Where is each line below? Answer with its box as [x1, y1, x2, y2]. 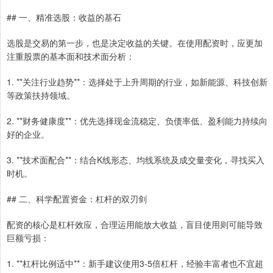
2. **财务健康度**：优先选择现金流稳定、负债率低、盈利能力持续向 [7, 114, 268, 127]
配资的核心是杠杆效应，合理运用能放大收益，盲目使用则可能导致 [7, 218, 263, 230]
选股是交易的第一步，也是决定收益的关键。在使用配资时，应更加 [7, 36, 263, 49]
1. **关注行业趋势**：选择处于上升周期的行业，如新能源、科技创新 [7, 75, 268, 88]
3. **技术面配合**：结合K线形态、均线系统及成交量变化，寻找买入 [7, 153, 264, 166]
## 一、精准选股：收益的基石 [7, 10, 121, 23]
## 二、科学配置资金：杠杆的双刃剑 [7, 192, 147, 205]
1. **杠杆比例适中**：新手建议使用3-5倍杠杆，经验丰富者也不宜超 [7, 257, 263, 269]
